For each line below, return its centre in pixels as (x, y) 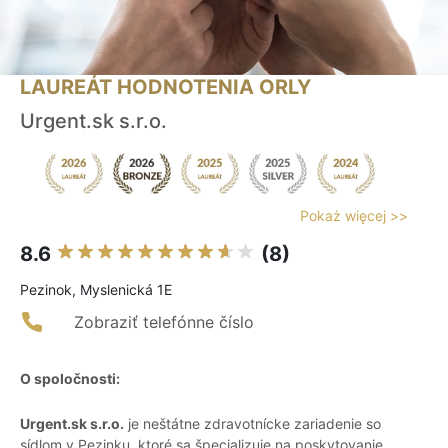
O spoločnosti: (70, 379)
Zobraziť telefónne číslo (164, 322)
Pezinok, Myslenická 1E (96, 290)
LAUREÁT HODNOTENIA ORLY (165, 87)
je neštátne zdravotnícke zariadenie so (252, 424)
